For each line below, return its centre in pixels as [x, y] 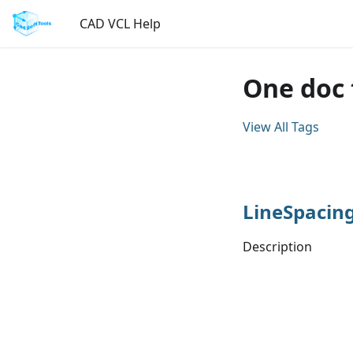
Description [277, 247]
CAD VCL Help [121, 24]
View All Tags [281, 127]
